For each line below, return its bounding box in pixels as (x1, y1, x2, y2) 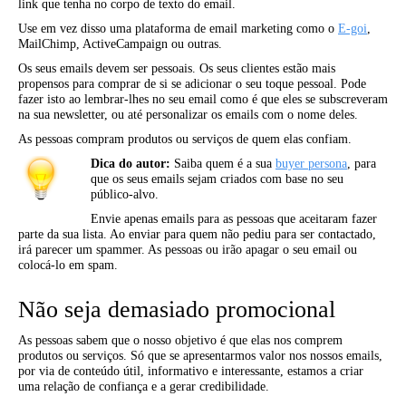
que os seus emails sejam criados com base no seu (91, 172, 343, 186)
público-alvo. (91, 188, 159, 201)
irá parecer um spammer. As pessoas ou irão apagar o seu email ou (18, 243, 357, 256)
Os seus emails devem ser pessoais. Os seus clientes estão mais (18, 62, 335, 75)
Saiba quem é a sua (170, 157, 275, 170)
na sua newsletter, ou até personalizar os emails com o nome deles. (18, 108, 358, 121)
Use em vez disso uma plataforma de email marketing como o (18, 22, 338, 35)
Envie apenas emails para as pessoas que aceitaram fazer (91, 212, 377, 226)
